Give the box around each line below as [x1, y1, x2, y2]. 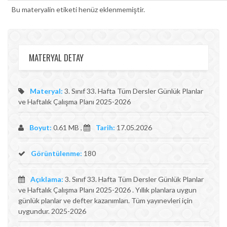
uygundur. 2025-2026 [18, 207, 86, 215]
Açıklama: [30, 175, 63, 183]
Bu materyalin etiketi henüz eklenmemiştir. [12, 5, 145, 14]
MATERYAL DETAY [29, 51, 84, 64]
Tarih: [96, 123, 115, 132]
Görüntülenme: [29, 149, 82, 158]
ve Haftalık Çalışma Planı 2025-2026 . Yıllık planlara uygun [18, 185, 197, 194]
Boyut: [29, 123, 52, 132]
